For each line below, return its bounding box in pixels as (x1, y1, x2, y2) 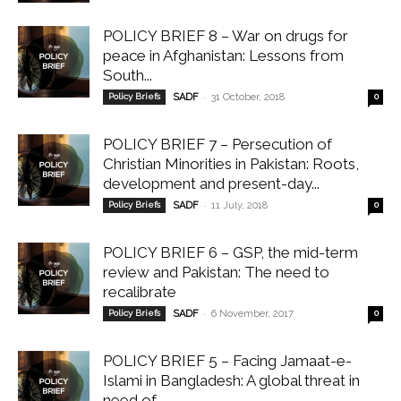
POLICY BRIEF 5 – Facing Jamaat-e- (103, 352, 352, 370)
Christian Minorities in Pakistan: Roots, (103, 155, 359, 173)
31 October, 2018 (211, 91, 285, 103)
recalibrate (103, 283, 176, 301)
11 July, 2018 (211, 200, 268, 211)
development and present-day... (103, 175, 320, 192)
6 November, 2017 (211, 308, 294, 320)
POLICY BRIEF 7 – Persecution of (103, 135, 332, 153)
